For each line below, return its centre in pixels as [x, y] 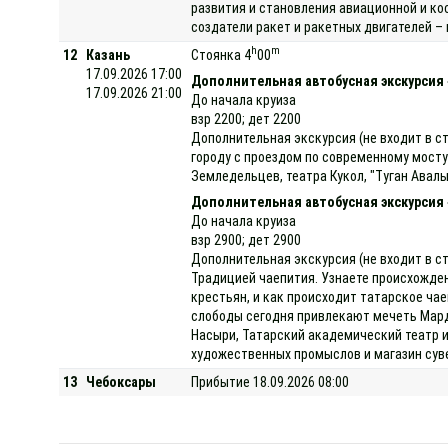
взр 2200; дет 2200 [246, 118]
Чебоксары [121, 381]
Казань [108, 54]
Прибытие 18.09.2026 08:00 [270, 381]
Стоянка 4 [221, 54]
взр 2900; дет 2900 [246, 239]
